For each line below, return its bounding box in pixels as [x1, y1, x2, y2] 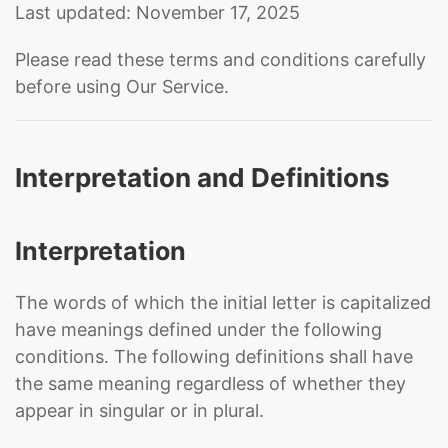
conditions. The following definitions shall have [15, 346, 413, 367]
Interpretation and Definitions [15, 162, 390, 193]
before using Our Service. [15, 76, 229, 97]
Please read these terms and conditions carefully [15, 49, 426, 70]
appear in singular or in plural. [15, 400, 264, 421]
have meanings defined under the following [15, 319, 382, 340]
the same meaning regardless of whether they [15, 373, 406, 394]
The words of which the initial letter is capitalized [15, 292, 431, 313]
